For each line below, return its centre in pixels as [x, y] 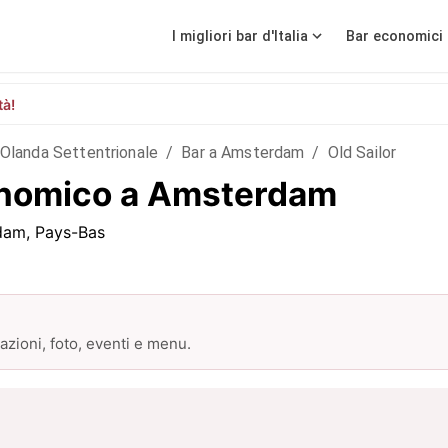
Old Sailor [362, 152]
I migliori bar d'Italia [240, 36]
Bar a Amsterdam [243, 152]
